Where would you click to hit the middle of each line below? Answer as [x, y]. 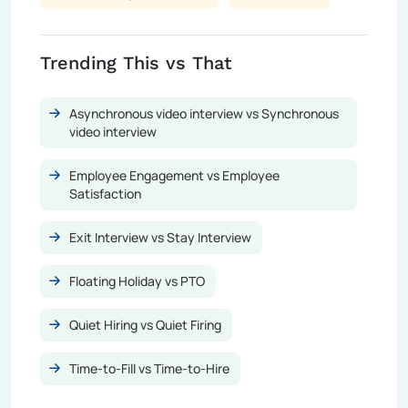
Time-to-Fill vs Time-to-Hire [149, 368]
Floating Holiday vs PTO [137, 280]
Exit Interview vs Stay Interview [160, 237]
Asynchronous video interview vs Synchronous [204, 113]
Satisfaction [105, 193]
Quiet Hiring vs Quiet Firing [145, 324]
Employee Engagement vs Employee [174, 175]
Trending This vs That [136, 62]
